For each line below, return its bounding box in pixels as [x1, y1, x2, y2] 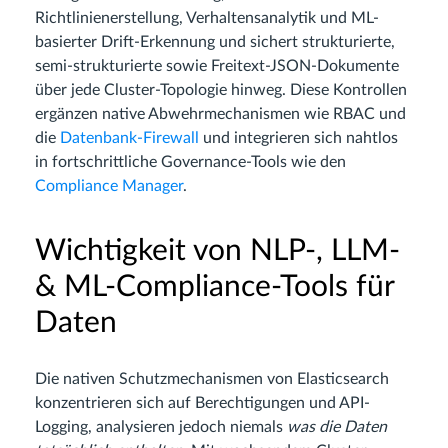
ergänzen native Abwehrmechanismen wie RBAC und [35, 106, 406, 122]
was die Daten [287, 419, 387, 435]
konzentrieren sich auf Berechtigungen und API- [35, 395, 370, 411]
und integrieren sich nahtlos [199, 130, 398, 146]
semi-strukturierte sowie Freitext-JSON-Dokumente [35, 58, 399, 74]
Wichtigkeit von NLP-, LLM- [35, 236, 400, 266]
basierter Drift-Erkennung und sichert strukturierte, [35, 34, 395, 50]
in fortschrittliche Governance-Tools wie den [35, 154, 346, 170]
